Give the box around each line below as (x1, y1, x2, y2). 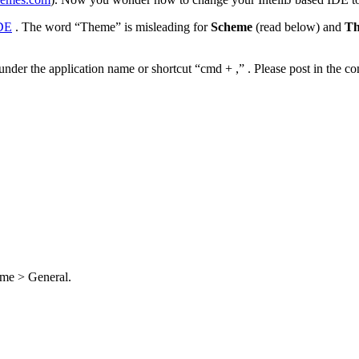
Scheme (211, 20, 252, 34)
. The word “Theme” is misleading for (12, 20, 211, 34)
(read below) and (252, 20, 345, 34)
